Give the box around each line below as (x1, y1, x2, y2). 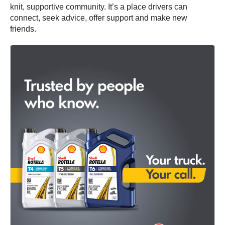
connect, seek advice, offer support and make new (10, 13, 187, 22)
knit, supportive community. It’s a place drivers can (10, 2, 187, 11)
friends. (10, 24, 36, 33)
